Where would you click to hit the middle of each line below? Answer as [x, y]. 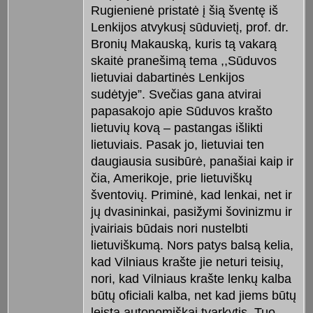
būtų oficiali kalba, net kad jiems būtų [193, 295]
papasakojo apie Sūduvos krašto [181, 111]
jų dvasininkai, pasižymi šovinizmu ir [191, 211]
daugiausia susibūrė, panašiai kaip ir [192, 161]
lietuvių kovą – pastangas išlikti [176, 128]
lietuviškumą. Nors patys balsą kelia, [192, 245]
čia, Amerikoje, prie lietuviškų [171, 178]
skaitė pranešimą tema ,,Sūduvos [183, 60]
